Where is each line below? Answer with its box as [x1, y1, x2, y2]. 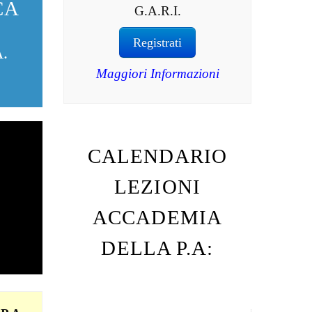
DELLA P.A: [101, 236, 214, 259]
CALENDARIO [87, 144, 227, 167]
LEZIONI [114, 175, 201, 198]
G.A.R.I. [134, 3, 181, 19]
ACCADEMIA [93, 205, 222, 228]
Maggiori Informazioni [95, 66, 219, 81]
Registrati [133, 36, 182, 50]
